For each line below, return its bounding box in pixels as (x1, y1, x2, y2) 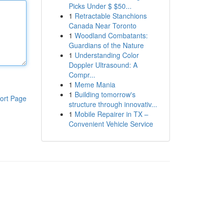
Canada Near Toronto (68, 21, 137, 30)
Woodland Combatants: (74, 30, 148, 40)
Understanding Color (74, 50, 139, 60)
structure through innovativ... (68, 99, 157, 109)
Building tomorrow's (74, 89, 136, 99)
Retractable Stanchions (74, 11, 147, 21)
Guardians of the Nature (68, 40, 144, 50)
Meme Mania (74, 80, 115, 89)
